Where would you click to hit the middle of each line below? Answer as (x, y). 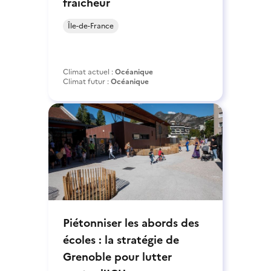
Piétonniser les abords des (131, 223)
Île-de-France (91, 26)
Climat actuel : (89, 72)
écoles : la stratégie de (121, 240)
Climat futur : (87, 81)
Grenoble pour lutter (117, 256)
